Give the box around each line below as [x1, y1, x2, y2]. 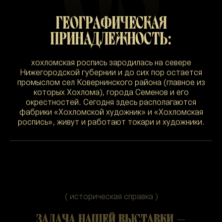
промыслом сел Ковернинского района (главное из [17, 79, 205, 87]
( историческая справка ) [64, 194, 158, 201]
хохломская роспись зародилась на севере [31, 59, 191, 67]
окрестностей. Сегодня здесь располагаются [26, 99, 196, 107]
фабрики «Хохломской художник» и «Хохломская [19, 109, 203, 116]
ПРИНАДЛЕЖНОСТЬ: [50, 27, 172, 50]
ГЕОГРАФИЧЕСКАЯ [55, 11, 166, 34]
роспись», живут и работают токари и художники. [17, 119, 205, 126]
